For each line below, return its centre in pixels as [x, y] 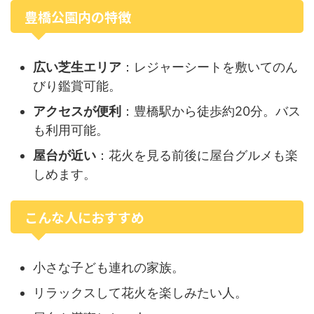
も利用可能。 [71, 130]
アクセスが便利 [77, 111]
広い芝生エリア [77, 67]
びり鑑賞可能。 [77, 86]
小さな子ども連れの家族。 [109, 267]
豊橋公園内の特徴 [78, 16]
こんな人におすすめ [84, 217]
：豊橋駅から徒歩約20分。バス [211, 111]
